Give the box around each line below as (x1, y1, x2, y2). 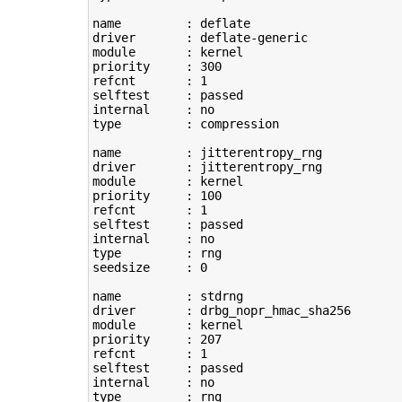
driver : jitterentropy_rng (92, 160, 322, 175)
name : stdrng (92, 289, 243, 304)
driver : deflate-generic (92, 31, 308, 46)
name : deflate (92, 16, 250, 31)
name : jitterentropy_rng (92, 145, 322, 161)
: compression (120, 117, 279, 132)
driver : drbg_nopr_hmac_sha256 (92, 303, 351, 319)
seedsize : (92, 260, 200, 275)
